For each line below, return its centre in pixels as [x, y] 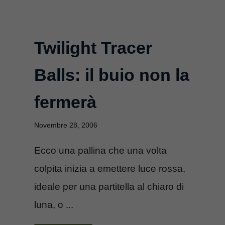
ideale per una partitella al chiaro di [109, 186]
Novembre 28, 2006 [66, 125]
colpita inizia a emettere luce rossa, [110, 168]
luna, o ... [54, 204]
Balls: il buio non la [112, 75]
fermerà [65, 102]
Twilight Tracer [93, 47]
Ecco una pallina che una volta [100, 150]
